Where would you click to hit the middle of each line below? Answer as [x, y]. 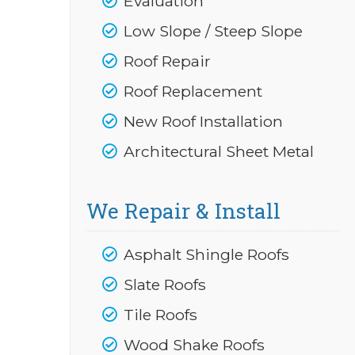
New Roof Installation [201, 121]
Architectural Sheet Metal [217, 151]
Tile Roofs [158, 315]
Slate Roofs [163, 284]
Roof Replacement [191, 91]
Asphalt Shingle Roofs [204, 254]
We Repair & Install [183, 210]
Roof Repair [165, 61]
